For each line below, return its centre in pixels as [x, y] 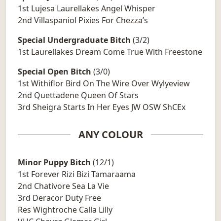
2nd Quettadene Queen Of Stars [78, 95]
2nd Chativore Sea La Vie [63, 186]
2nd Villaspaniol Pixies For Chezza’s [83, 20]
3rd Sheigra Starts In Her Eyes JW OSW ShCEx [102, 107]
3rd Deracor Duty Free [59, 198]
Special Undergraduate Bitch [74, 40]
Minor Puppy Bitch [54, 163]
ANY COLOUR [110, 135]
